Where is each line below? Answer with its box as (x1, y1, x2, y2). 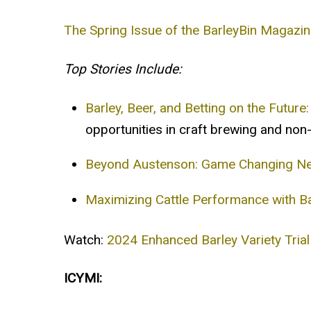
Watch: (64, 231, 107, 248)
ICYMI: (64, 270, 102, 287)
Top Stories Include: (64, 61, 185, 78)
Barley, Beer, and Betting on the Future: (85, 100, 309, 117)
